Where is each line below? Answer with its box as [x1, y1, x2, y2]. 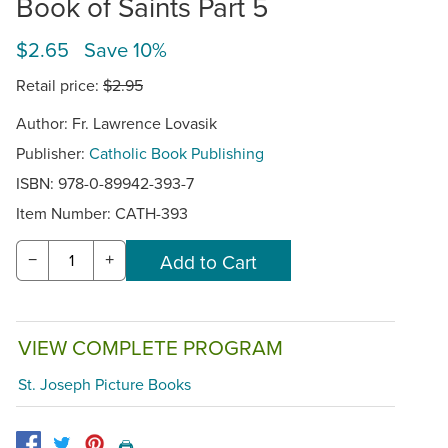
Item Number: [16, 201, 115, 224]
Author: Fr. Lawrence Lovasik [16, 111, 217, 134]
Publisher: [16, 141, 89, 164]
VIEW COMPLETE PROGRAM [18, 333, 283, 363]
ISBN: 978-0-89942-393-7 [16, 171, 194, 194]
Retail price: [16, 73, 103, 96]
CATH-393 [115, 201, 188, 224]
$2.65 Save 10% [16, 34, 167, 64]
